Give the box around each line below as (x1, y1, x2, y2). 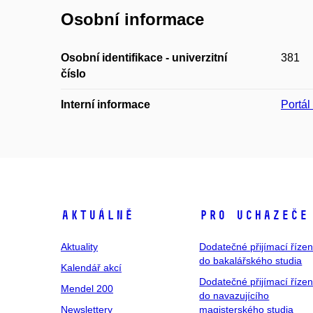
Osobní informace (61, 10, 204, 29)
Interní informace (61, 99, 150, 111)
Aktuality (61, 241, 98, 253)
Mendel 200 (61, 283, 113, 295)
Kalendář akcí (61, 262, 122, 274)
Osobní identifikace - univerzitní (61, 52, 227, 64)
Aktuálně (61, 208, 133, 224)
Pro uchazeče (199, 208, 309, 224)
